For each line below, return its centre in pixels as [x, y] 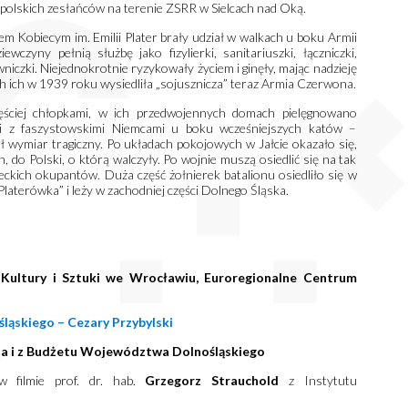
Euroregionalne [254, 277]
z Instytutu [318, 380]
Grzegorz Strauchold [212, 380]
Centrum [330, 277]
